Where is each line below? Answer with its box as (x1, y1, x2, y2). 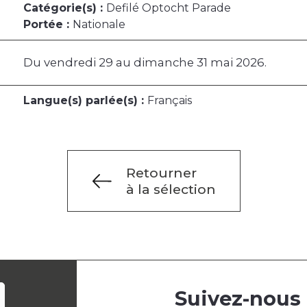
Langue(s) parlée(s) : (23, 94, 147, 108)
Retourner (125, 164, 197, 182)
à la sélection (125, 181, 216, 198)
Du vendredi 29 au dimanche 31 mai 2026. (23, 56, 267, 70)
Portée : (23, 18, 73, 32)
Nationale (73, 18, 125, 32)
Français (147, 94, 192, 108)
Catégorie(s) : (23, 1, 106, 15)
